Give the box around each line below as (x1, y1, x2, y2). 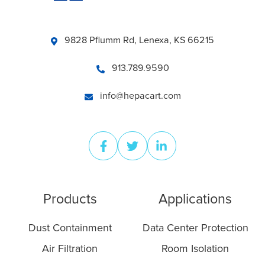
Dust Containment (28, 221, 112, 235)
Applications (159, 191, 232, 208)
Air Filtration (42, 242, 98, 256)
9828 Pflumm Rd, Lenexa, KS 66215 (64, 34, 214, 46)
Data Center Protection (142, 221, 248, 235)
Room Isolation (161, 242, 229, 256)
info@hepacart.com (99, 89, 181, 102)
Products (43, 191, 97, 208)
